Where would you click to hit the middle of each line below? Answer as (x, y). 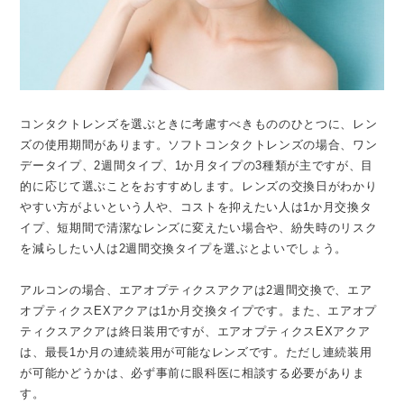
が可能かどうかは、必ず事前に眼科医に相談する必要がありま (193, 372)
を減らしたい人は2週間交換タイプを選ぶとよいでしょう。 (184, 248)
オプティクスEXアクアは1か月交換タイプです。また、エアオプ (198, 310)
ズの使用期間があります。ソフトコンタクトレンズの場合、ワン (199, 144)
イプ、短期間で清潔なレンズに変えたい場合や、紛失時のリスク (199, 227)
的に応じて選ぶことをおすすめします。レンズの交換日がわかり (199, 186)
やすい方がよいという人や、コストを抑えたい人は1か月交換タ (196, 207)
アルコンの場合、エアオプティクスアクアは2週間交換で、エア (196, 289)
